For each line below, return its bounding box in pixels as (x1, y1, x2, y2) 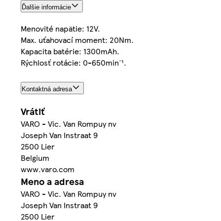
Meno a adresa (21, 174, 84, 188)
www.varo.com (21, 163, 74, 175)
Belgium (21, 151, 49, 163)
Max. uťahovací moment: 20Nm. (21, 34, 134, 46)
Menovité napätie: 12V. (21, 23, 100, 35)
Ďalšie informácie (22, 3, 71, 11)
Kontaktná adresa (22, 85, 72, 93)
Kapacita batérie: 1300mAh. (21, 45, 119, 57)
